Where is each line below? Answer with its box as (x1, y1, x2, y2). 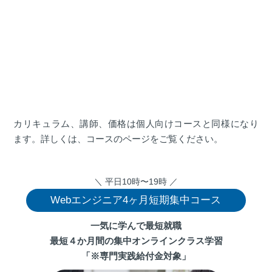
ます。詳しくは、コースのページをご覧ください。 (13, 134, 223, 144)
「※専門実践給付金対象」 (81, 251, 191, 262)
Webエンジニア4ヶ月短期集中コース (50, 194, 222, 206)
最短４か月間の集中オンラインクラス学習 (49, 236, 223, 246)
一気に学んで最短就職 (90, 220, 182, 231)
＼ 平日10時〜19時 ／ (94, 177, 178, 187)
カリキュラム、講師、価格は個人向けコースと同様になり (13, 118, 259, 129)
